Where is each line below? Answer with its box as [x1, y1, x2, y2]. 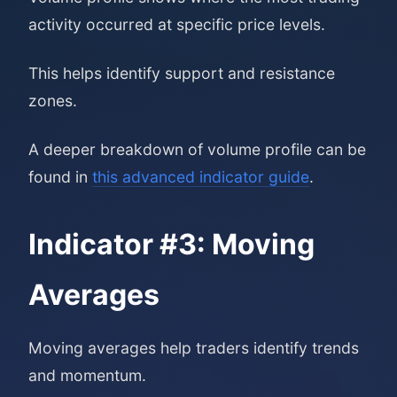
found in [28, 167, 92, 186]
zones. [28, 91, 77, 110]
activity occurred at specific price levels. [28, 15, 325, 34]
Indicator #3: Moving [28, 227, 315, 261]
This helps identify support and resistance [28, 64, 335, 82]
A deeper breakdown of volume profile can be [28, 140, 366, 159]
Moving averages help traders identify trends [28, 339, 359, 357]
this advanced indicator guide [92, 167, 309, 186]
